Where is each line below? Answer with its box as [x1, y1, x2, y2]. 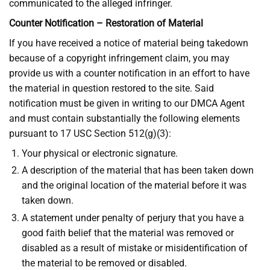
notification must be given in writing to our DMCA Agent [9, 98, 245, 110]
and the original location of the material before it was [21, 180, 246, 192]
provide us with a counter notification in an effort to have [9, 67, 250, 80]
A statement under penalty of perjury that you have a [21, 212, 244, 224]
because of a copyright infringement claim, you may [9, 52, 230, 64]
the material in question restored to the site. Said [9, 83, 214, 95]
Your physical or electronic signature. [21, 148, 178, 160]
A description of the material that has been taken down [21, 165, 254, 177]
